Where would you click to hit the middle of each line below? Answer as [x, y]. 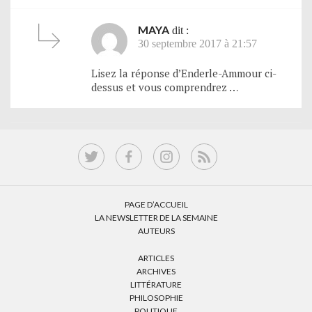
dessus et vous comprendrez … [165, 87]
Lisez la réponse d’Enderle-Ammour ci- [184, 73]
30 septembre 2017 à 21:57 [197, 43]
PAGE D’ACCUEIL [156, 204]
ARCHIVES [156, 271]
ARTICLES [156, 258]
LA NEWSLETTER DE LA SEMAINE [156, 217]
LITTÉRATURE [156, 284]
